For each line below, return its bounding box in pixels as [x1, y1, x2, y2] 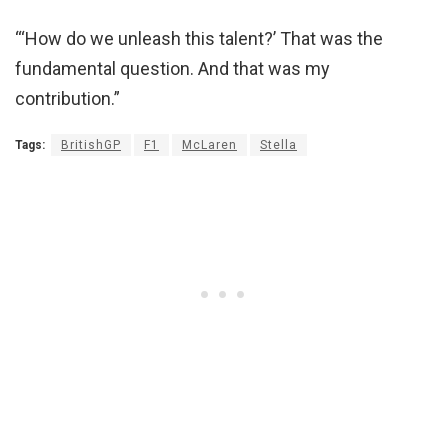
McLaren [182, 138, 237, 153]
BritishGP [61, 138, 121, 153]
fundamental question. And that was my [15, 58, 330, 80]
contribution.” [15, 88, 120, 110]
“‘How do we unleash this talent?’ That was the [15, 28, 383, 50]
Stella [260, 138, 297, 153]
